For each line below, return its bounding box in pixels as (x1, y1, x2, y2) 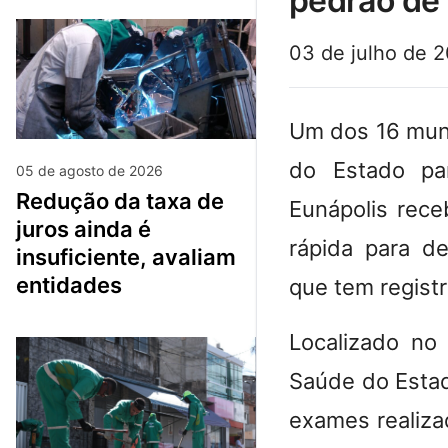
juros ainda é (16, 215, 151, 242)
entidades (16, 271, 122, 298)
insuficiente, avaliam (16, 243, 236, 270)
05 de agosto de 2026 (16, 161, 163, 179)
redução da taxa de (16, 187, 30, 214)
